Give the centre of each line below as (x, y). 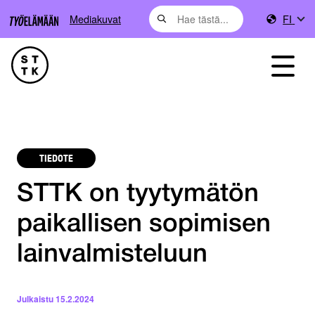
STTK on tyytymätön (138, 195)
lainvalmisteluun (112, 255)
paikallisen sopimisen (144, 225)
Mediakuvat (95, 19)
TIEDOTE (56, 158)
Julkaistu (35, 299)
